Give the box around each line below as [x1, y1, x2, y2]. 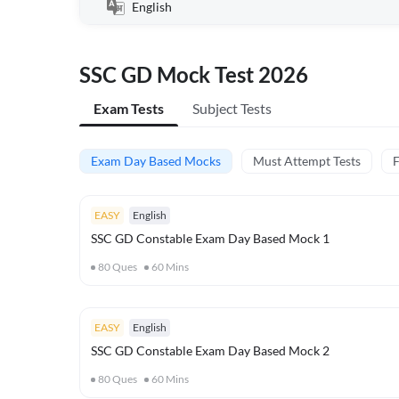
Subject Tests [192, 100, 272, 117]
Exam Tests [94, 100, 164, 117]
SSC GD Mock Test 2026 [79, 61, 308, 87]
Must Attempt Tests [253, 153, 361, 168]
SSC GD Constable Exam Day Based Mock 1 [91, 231, 330, 246]
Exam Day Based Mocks [91, 153, 221, 168]
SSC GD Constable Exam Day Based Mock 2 [91, 343, 330, 358]
